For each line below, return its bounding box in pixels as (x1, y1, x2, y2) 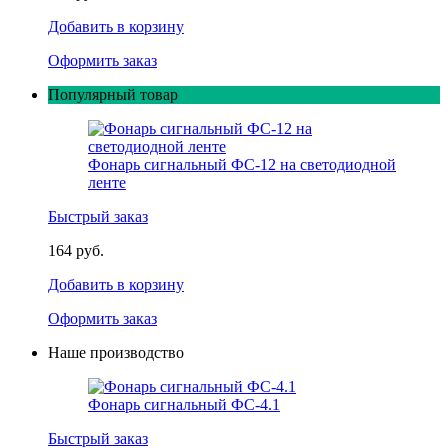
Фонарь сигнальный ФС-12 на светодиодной (88, 155, 396, 173)
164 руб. (48, 241, 104, 259)
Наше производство (48, 343, 184, 361)
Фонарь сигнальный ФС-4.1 (88, 395, 280, 413)
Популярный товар (48, 85, 178, 103)
